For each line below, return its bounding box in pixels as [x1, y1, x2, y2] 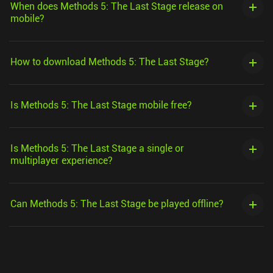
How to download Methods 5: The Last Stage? [10, 55, 209, 68]
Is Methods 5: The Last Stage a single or [10, 141, 184, 155]
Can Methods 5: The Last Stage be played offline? [10, 197, 224, 210]
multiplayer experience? [10, 154, 113, 167]
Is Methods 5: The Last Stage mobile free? [10, 98, 192, 112]
